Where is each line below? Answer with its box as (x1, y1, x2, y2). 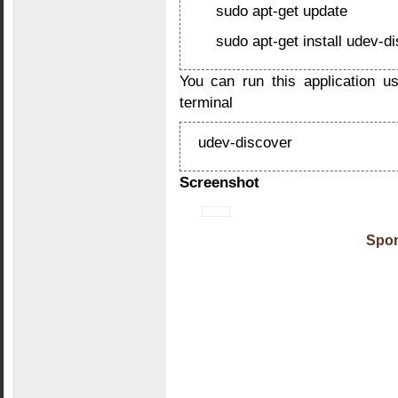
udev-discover (197, 133, 292, 151)
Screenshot (179, 173, 259, 191)
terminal (179, 93, 233, 111)
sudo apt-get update (215, 2, 347, 20)
